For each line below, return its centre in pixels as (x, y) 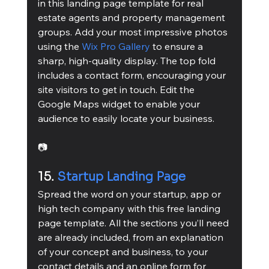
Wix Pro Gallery (116, 46)
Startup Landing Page (121, 177)
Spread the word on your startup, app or (130, 194)
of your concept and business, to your (124, 251)
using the (59, 46)
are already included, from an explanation (131, 237)
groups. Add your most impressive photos (134, 32)
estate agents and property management (132, 17)
